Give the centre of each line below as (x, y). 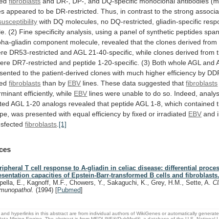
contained (200, 103)
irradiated (172, 114)
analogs (55, 103)
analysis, (80, 32)
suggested (154, 83)
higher (156, 73)
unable (133, 93)
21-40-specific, (111, 52)
